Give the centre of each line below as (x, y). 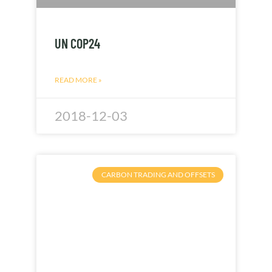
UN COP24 (77, 43)
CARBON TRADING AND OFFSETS (158, 174)
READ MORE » (78, 80)
